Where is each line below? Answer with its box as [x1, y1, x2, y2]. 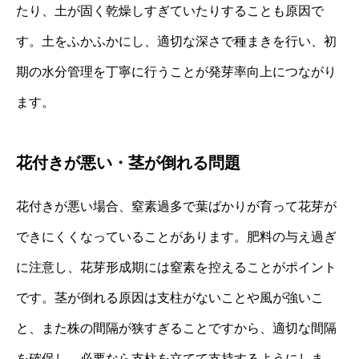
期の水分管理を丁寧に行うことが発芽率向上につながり [16, 64, 337, 79]
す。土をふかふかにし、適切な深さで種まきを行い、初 [16, 34, 337, 48]
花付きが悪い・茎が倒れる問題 [16, 153, 240, 171]
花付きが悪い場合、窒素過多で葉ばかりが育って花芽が [16, 199, 337, 213]
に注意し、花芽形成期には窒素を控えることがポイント [16, 260, 337, 274]
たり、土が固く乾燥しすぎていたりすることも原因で [16, 3, 324, 18]
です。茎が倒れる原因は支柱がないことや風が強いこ [16, 290, 324, 305]
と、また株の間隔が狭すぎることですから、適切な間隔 [16, 321, 337, 335]
